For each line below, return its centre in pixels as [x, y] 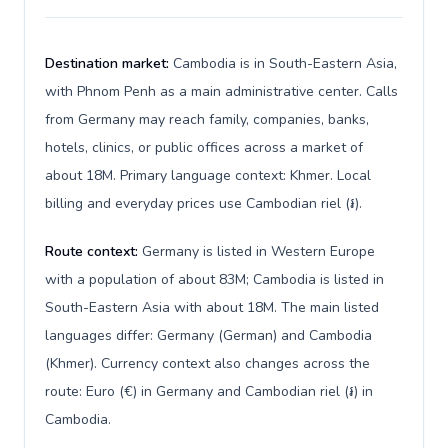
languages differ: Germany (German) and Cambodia [208, 335]
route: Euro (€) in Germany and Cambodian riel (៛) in [209, 391]
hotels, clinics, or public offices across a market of [204, 147]
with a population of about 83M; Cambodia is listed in [214, 279]
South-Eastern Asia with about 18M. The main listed [212, 307]
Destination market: [109, 63]
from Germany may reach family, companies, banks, [207, 119]
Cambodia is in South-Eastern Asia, [285, 63]
